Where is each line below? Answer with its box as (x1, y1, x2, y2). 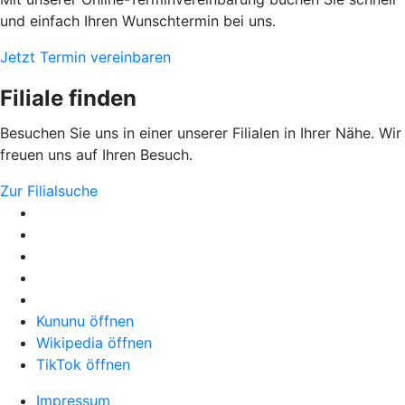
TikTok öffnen (36, 355, 130, 374)
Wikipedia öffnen (36, 334, 152, 353)
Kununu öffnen (36, 312, 134, 331)
